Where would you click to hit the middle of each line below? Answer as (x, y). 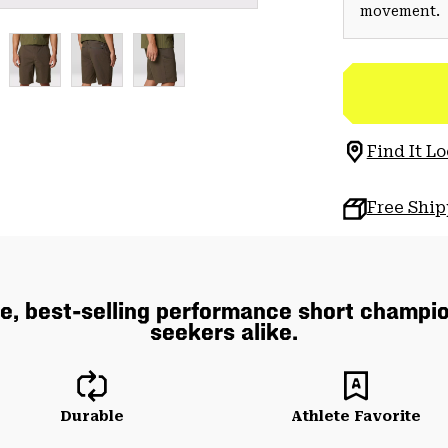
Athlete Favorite (356, 416)
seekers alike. (224, 331)
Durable (92, 416)
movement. (399, 11)
